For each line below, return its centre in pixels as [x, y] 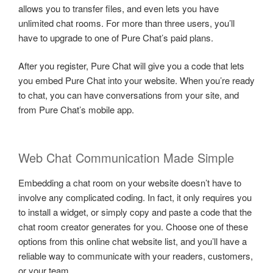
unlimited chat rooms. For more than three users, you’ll [126, 23]
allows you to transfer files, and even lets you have [119, 8]
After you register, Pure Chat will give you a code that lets [131, 66]
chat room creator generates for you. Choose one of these [133, 226]
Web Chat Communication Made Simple [126, 157]
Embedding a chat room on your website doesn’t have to [130, 182]
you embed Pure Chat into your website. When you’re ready [136, 80]
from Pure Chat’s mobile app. [76, 110]
